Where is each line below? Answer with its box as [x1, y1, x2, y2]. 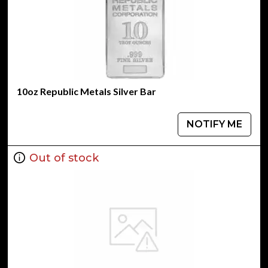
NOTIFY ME [187, 118, 242, 130]
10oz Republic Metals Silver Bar [17, 86, 156, 97]
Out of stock [29, 151, 99, 165]
